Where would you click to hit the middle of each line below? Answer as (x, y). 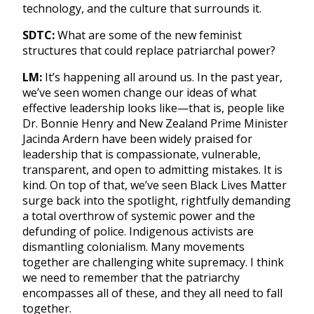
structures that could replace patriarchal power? (149, 50)
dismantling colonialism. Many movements (134, 246)
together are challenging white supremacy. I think (153, 262)
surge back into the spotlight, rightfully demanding (157, 200)
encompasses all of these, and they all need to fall (152, 293)
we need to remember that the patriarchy (131, 277)
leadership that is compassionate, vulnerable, (142, 154)
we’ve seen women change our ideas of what (139, 92)
